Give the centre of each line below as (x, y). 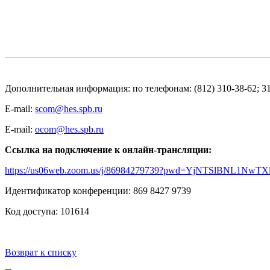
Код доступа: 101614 (47, 211)
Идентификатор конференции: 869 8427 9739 (98, 190)
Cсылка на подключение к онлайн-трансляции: (108, 149)
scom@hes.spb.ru (69, 108)
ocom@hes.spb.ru (69, 129)
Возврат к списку (41, 252)
